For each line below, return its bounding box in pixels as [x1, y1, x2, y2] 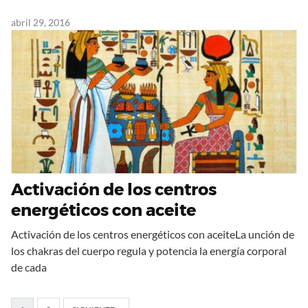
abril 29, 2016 [11, 16, 70, 29]
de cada [11, 261, 47, 274]
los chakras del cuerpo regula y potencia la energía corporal [11, 244, 287, 258]
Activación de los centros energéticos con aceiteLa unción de [11, 228, 294, 241]
